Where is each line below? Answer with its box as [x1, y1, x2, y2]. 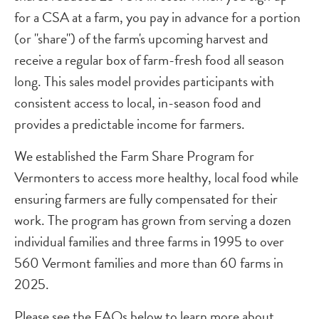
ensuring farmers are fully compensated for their [14, 188, 278, 209]
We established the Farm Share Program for [14, 145, 254, 167]
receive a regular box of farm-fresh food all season [14, 49, 284, 70]
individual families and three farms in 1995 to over [14, 231, 284, 252]
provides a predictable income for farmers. [14, 113, 248, 135]
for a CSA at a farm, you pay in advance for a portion [14, 6, 300, 28]
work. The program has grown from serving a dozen [14, 209, 291, 231]
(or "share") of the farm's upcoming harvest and [14, 28, 268, 49]
